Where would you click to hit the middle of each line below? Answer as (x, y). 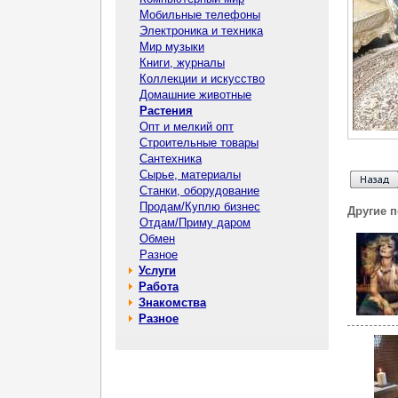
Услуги (157, 271)
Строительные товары (199, 143)
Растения (166, 111)
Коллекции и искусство (202, 79)
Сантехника (171, 159)
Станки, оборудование (199, 191)
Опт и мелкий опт (187, 127)
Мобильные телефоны (200, 15)
